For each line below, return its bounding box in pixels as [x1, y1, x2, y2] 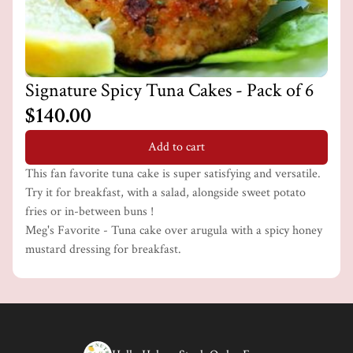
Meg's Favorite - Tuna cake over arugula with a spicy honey [25, 222, 322, 239]
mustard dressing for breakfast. [25, 241, 181, 258]
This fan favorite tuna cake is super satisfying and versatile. [25, 165, 321, 182]
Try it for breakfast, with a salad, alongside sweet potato [25, 184, 306, 201]
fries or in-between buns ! [25, 203, 154, 220]
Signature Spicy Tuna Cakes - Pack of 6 [25, 78, 314, 102]
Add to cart [148, 139, 205, 155]
